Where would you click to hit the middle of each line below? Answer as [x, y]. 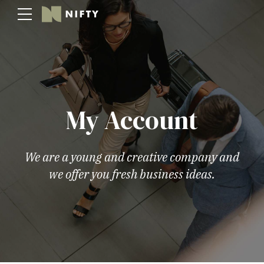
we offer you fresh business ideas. [132, 174]
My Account [132, 120]
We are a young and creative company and [132, 157]
